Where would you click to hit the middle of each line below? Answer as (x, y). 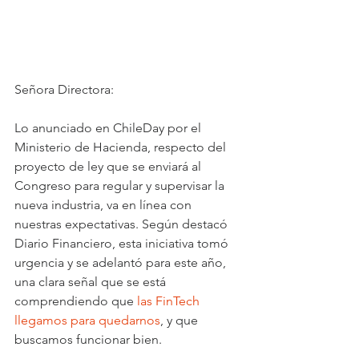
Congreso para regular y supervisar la (121, 186)
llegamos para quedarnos (87, 321)
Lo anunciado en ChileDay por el (109, 128)
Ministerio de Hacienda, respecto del (122, 147)
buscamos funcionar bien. (88, 340)
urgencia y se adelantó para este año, (122, 263)
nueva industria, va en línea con (105, 205)
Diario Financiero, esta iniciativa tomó (123, 244)
